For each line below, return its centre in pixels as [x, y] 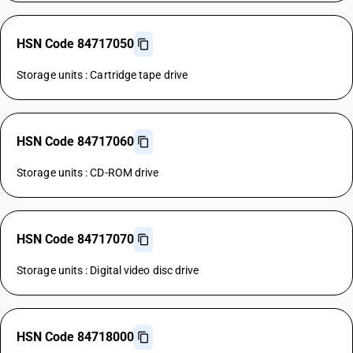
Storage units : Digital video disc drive [108, 270]
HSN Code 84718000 [75, 337]
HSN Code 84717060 [75, 141]
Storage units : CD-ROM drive [88, 173]
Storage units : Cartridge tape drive [102, 75]
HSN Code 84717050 [75, 44]
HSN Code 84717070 [75, 239]
